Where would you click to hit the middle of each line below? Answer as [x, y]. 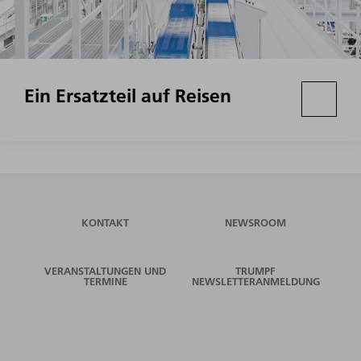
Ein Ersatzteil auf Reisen [128, 96]
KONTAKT [106, 223]
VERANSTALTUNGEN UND [106, 271]
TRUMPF [256, 271]
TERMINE [105, 282]
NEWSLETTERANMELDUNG [255, 282]
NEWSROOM [256, 223]
